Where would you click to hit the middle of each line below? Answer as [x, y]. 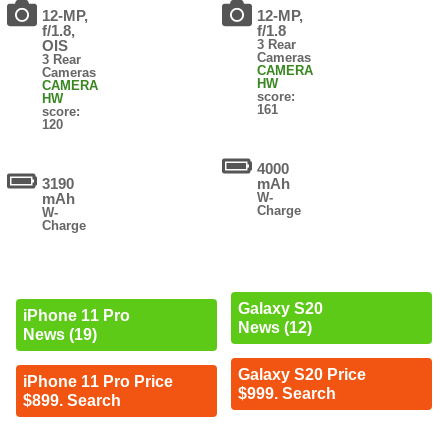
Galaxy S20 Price [301, 374]
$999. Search [286, 393]
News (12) [274, 327]
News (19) [59, 335]
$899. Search [71, 401]
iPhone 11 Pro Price [97, 382]
